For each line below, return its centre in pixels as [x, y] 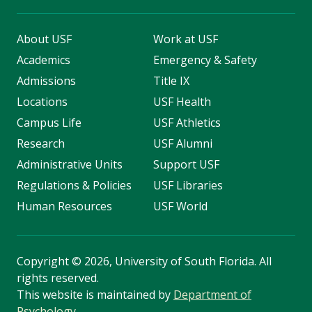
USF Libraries [188, 186]
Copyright [44, 262]
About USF [44, 39]
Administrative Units [70, 165]
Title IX [171, 81]
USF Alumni [182, 144]
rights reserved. [58, 278]
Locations [42, 102]
